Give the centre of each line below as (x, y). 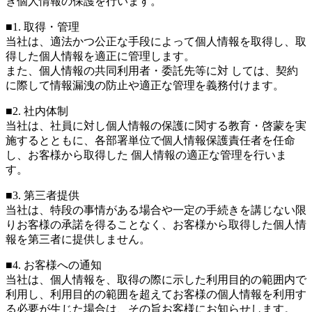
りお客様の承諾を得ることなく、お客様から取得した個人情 (156, 225)
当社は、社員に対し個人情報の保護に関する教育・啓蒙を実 (156, 126)
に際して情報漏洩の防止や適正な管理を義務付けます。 (145, 86)
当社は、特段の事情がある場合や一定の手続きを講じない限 (156, 210)
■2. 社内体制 (37, 111)
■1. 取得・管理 (42, 27)
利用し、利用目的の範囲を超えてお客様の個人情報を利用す (156, 295)
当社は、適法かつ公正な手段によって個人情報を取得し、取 (156, 42)
